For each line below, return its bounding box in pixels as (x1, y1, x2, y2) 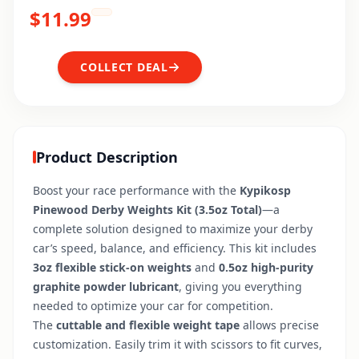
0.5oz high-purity (219, 260, 313, 275)
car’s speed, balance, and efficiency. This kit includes (33, 240, 317, 256)
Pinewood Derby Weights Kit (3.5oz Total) (33, 202, 262, 217)
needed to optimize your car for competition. (33, 298, 273, 313)
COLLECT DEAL (80, 59, 168, 75)
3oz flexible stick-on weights (33, 260, 192, 275)
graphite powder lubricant (33, 279, 179, 294)
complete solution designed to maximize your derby (33, 221, 313, 236)
